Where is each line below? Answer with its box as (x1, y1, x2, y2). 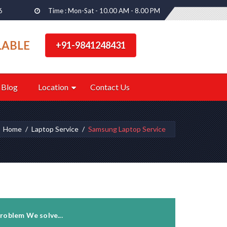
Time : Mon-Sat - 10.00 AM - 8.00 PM (48, 7, 160, 15)
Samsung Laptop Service (88, 125, 166, 133)
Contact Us (90, 82, 130, 92)
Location (38, 82, 68, 92)
